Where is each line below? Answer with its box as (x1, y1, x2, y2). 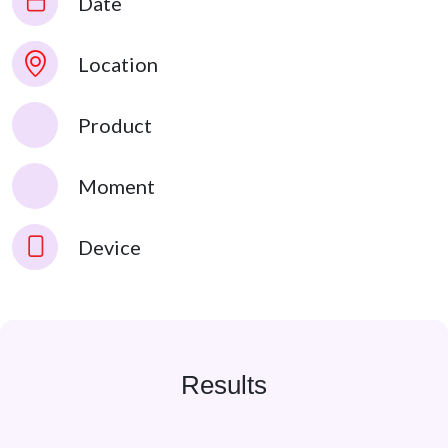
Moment (78, 174, 155, 199)
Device (78, 235, 141, 260)
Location (78, 52, 158, 77)
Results (181, 370, 267, 401)
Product (78, 113, 152, 138)
